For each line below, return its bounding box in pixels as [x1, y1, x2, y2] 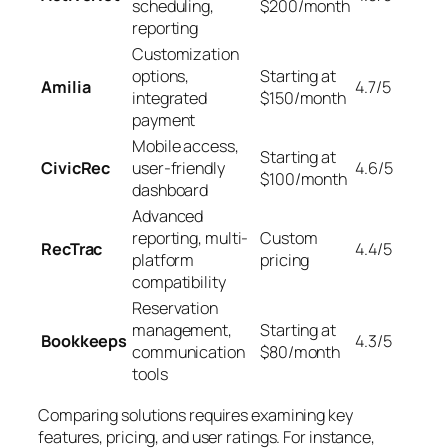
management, [132, 318, 232, 341]
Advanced [132, 204, 204, 227]
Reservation [132, 296, 218, 319]
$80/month [260, 340, 341, 363]
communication [132, 340, 245, 363]
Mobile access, [132, 134, 239, 157]
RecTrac [41, 237, 103, 260]
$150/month [260, 86, 347, 109]
